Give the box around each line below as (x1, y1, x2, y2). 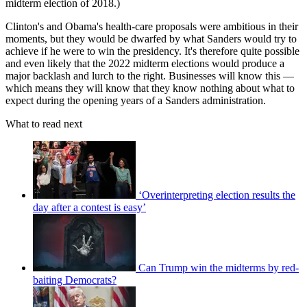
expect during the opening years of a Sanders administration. (5, 94, 266, 106)
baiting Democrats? (33, 273, 116, 286)
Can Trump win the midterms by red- (138, 261, 299, 273)
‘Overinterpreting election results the (138, 188, 295, 201)
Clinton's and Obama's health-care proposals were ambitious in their (5, 20, 298, 32)
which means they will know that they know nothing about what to (5, 82, 295, 94)
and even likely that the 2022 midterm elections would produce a (5, 57, 284, 69)
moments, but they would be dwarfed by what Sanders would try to (5, 32, 297, 45)
